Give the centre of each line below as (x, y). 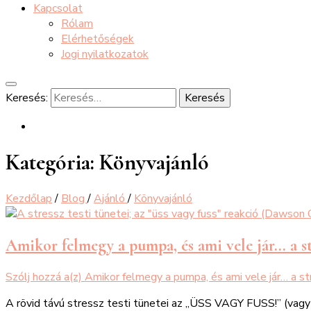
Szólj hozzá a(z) (45, 277)
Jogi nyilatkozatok (105, 54)
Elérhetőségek (98, 39)
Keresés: (27, 98)
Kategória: (52, 162)
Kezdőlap (29, 198)
